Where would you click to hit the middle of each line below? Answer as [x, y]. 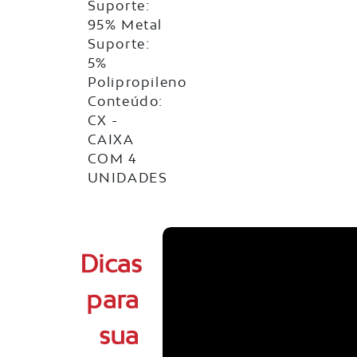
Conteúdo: [126, 102]
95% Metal [125, 25]
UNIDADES [127, 178]
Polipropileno [137, 82]
